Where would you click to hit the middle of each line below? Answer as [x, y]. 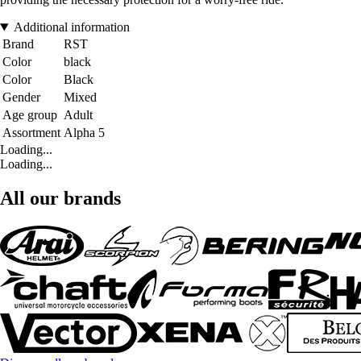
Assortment [31, 133]
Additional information [71, 27]
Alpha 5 [84, 133]
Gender [21, 98]
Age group [30, 115]
